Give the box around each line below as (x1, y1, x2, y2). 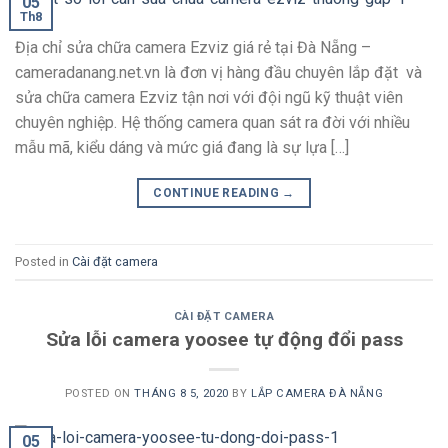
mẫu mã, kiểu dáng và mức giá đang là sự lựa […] (15, 138, 349, 158)
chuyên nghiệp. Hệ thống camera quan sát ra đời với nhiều (15, 113, 410, 133)
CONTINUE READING (153, 186, 283, 201)
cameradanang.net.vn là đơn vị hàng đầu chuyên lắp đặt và (15, 63, 422, 83)
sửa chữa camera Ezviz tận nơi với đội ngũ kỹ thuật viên (15, 88, 403, 108)
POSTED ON (64, 386, 135, 400)
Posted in (15, 253, 72, 269)
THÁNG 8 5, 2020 (134, 386, 229, 400)
